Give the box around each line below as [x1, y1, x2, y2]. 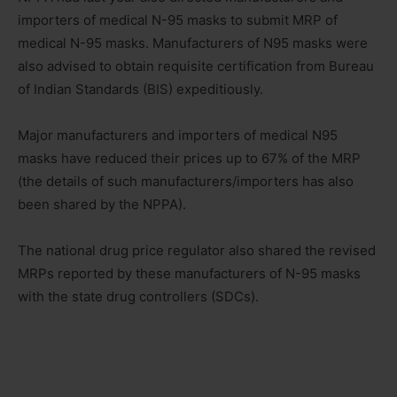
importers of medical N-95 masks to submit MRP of [18, 11, 338, 28]
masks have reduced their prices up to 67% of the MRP [18, 149, 361, 167]
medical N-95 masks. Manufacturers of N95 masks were [18, 34, 368, 51]
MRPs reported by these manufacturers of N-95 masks [18, 264, 361, 282]
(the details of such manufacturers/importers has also [18, 172, 354, 190]
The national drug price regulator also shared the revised [18, 241, 376, 259]
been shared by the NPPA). [18, 195, 186, 213]
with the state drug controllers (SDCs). [18, 287, 259, 305]
